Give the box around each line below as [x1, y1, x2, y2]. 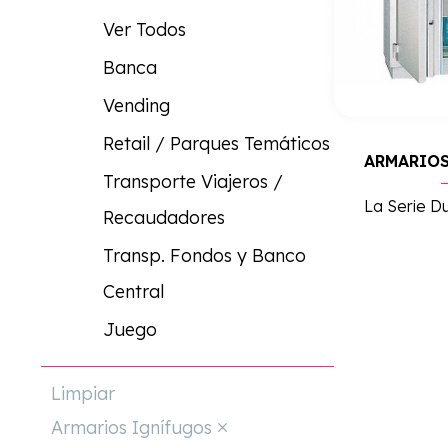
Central [102, 279, 164, 303]
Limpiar [51, 381, 115, 405]
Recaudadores [102, 205, 225, 229]
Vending [102, 93, 170, 117]
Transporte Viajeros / [102, 169, 283, 193]
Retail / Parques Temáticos [102, 131, 330, 155]
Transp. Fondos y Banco [102, 243, 306, 267]
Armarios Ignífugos [51, 415, 212, 439]
